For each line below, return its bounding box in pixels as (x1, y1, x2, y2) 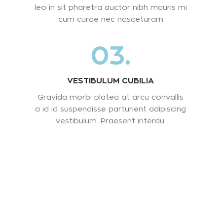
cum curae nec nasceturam (58, 14, 163, 23)
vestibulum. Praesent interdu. (55, 116, 166, 125)
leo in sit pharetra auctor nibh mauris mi (34, 2, 187, 11)
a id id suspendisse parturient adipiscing (35, 104, 186, 113)
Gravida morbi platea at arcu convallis (37, 92, 184, 101)
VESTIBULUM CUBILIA (67, 76, 154, 85)
